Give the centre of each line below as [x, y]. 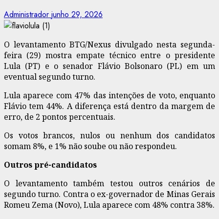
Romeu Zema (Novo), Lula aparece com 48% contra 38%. [109, 205]
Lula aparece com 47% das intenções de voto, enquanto [109, 95]
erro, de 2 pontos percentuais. [60, 117]
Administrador [28, 14]
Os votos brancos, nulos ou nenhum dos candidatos [109, 135]
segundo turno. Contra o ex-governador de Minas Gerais [109, 194]
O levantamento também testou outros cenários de [109, 183]
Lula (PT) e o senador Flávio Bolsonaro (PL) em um [109, 66]
